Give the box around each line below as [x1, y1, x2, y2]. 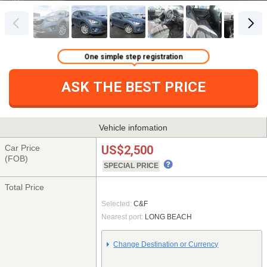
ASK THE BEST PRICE [61, 79, 206, 96]
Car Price [5, 142, 41, 153]
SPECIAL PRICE [104, 161, 159, 170]
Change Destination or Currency [113, 240, 219, 249]
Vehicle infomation [99, 122, 167, 132]
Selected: [101, 200, 132, 209]
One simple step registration [84, 55, 183, 64]
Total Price [5, 182, 45, 192]
